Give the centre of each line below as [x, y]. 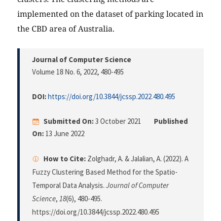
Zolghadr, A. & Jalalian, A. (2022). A [137, 159]
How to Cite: [65, 159]
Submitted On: [69, 121]
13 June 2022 [64, 134]
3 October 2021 [118, 121]
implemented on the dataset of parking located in [110, 14]
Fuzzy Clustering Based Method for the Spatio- [105, 172]
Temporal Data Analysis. [69, 185]
